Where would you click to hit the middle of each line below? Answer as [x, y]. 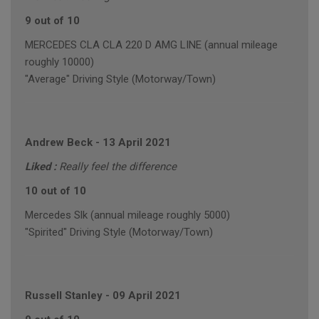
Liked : [42, 167]
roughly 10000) [59, 62]
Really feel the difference [118, 167]
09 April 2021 [147, 296]
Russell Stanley [64, 296]
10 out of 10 [56, 191]
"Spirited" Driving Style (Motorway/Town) [119, 232]
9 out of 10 [52, 21]
